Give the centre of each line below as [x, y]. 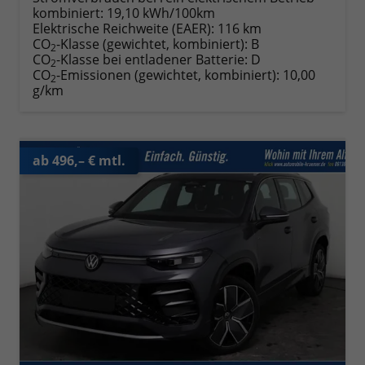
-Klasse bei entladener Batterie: [152, 59]
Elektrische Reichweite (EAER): [123, 28]
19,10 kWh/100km [161, 13]
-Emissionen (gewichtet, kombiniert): [169, 75]
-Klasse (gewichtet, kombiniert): [152, 44]
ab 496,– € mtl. [79, 160]
